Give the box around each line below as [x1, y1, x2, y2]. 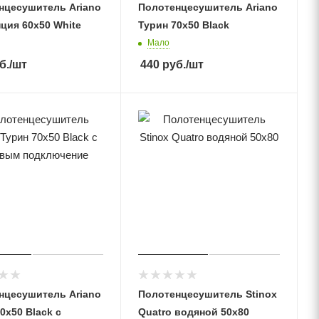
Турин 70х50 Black [137, 19, 229, 31]
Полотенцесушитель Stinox [137, 288, 277, 300]
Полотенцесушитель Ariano [137, 1, 278, 13]
